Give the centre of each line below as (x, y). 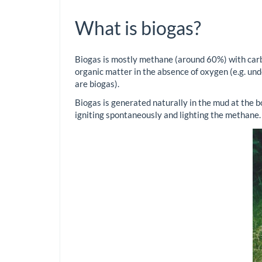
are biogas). (97, 84)
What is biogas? (138, 28)
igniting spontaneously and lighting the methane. (168, 114)
